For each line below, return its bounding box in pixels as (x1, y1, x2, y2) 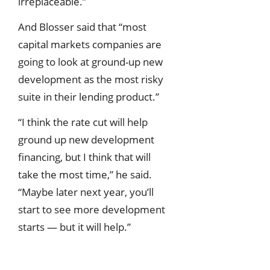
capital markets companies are (18, 37, 162, 51)
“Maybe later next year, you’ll (18, 184, 154, 199)
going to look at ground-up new (18, 54, 163, 69)
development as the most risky (18, 72, 163, 86)
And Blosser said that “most (18, 19, 146, 34)
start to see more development (18, 202, 165, 216)
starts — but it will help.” (18, 219, 131, 234)
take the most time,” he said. (18, 167, 152, 181)
